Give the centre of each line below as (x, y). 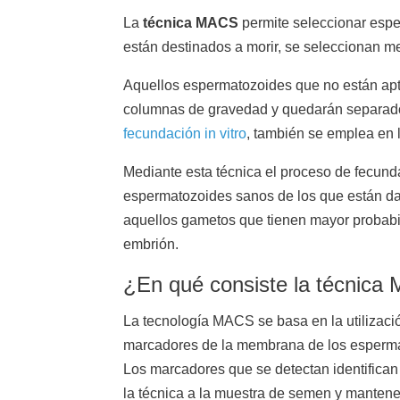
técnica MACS (191, 23)
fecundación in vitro (185, 133)
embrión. (151, 244)
